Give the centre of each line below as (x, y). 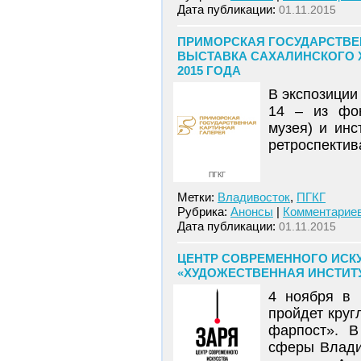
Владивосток (254, 197)
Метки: (197, 197)
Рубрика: (204, 212)
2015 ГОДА (209, 71)
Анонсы (252, 212)
